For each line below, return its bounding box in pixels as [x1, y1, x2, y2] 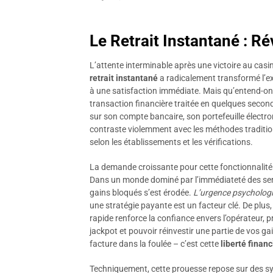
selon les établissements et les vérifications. [90, 137, 253, 147]
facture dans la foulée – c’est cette [90, 239, 221, 249]
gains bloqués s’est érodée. [90, 188, 193, 197]
